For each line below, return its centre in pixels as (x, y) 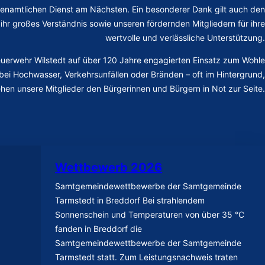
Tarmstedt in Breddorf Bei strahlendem (130, 200)
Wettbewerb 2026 (109, 167)
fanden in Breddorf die (99, 228)
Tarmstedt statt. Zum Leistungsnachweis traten (147, 257)
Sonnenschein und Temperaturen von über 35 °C (150, 214)
